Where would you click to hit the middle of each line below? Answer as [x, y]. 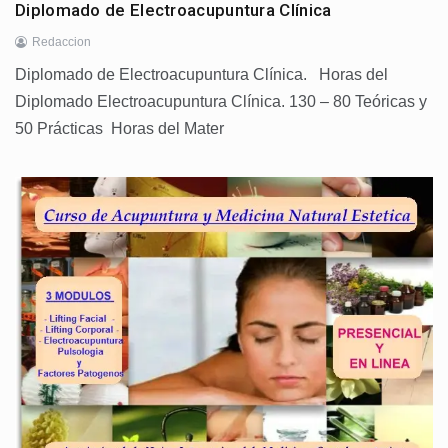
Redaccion [61, 41]
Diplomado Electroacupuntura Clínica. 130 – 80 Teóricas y [221, 101]
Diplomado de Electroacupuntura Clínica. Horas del [201, 74]
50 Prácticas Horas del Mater [119, 128]
